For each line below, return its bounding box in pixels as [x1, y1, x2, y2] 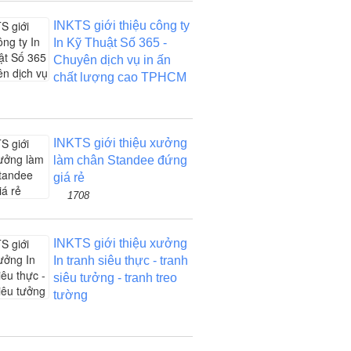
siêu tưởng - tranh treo [52, 271, 177, 284]
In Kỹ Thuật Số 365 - [52, 36, 167, 49]
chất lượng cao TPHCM [52, 71, 186, 84]
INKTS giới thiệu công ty [52, 19, 190, 32]
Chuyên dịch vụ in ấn [52, 53, 171, 67]
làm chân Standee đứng [52, 154, 187, 167]
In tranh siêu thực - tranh [52, 254, 188, 267]
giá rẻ [52, 171, 85, 184]
